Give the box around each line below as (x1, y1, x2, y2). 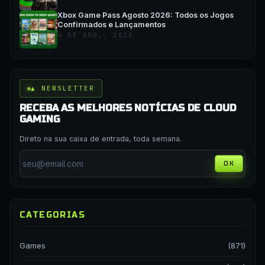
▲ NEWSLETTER (31, 84, 95, 93)
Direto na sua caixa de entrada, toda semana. (20, 134, 182, 144)
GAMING (20, 114, 60, 125)
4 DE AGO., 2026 (57, 30, 134, 39)
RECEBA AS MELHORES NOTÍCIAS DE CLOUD (20, 102, 237, 114)
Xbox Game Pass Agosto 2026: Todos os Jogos (57, 10, 234, 20)
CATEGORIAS (20, 209, 85, 220)
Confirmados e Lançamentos (57, 20, 166, 29)
